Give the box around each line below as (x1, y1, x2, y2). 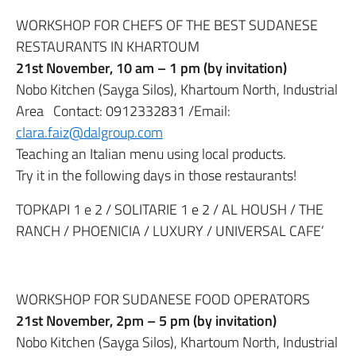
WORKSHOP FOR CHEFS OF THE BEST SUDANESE (16, 14, 318, 36)
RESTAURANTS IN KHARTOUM (16, 36, 199, 57)
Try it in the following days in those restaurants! (16, 164, 296, 186)
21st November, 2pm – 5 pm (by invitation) (16, 310, 277, 331)
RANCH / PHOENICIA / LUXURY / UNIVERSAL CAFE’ (16, 220, 324, 242)
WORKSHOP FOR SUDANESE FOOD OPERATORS (16, 288, 310, 310)
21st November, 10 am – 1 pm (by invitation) (16, 57, 287, 79)
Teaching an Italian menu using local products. (16, 143, 286, 164)
